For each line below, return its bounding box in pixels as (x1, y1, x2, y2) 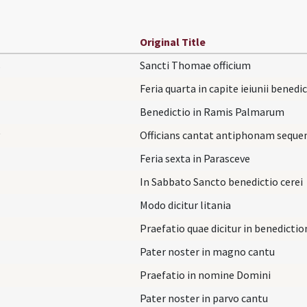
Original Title (140, 34, 206, 49)
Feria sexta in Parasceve (140, 151, 250, 165)
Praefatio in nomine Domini (140, 267, 271, 282)
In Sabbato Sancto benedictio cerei (140, 174, 303, 188)
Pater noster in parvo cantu (140, 291, 268, 305)
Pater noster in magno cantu (140, 244, 275, 258)
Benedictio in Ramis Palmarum (140, 104, 284, 119)
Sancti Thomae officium (140, 58, 251, 72)
